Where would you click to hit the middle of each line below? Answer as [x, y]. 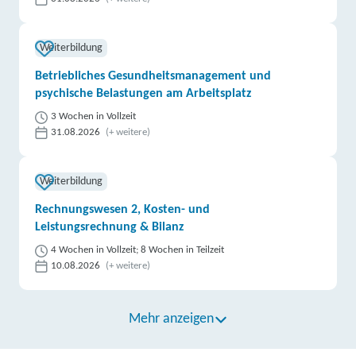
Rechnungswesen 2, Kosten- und [123, 210]
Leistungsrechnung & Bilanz [110, 227]
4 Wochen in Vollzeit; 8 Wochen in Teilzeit [138, 250]
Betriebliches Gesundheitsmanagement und [153, 76]
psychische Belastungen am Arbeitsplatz [143, 94]
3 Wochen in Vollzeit [94, 116]
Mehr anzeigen [171, 319]
